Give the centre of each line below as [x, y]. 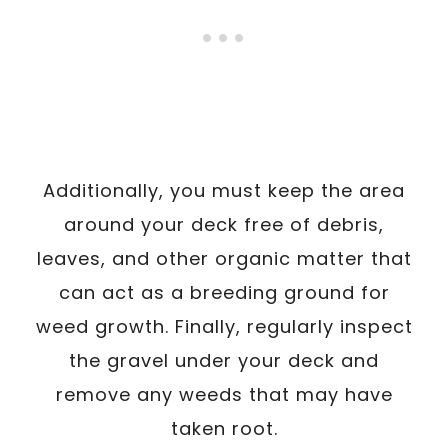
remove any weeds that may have [224, 394]
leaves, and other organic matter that [224, 258]
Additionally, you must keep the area [224, 190]
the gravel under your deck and [224, 360]
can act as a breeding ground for [224, 292]
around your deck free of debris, [224, 224]
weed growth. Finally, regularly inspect [224, 326]
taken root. [224, 428]
